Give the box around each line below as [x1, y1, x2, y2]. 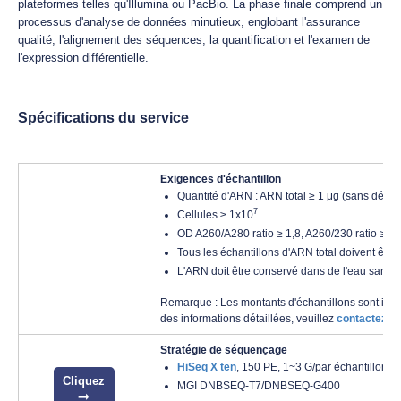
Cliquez [63, 374, 105, 388]
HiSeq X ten [177, 361, 236, 373]
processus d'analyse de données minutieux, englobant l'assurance [18, 15, 360, 29]
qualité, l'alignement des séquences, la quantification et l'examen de [18, 33, 370, 47]
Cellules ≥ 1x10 [177, 209, 253, 221]
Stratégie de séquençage [160, 344, 287, 356]
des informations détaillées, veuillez [160, 312, 337, 325]
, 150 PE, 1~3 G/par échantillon [236, 361, 388, 373]
